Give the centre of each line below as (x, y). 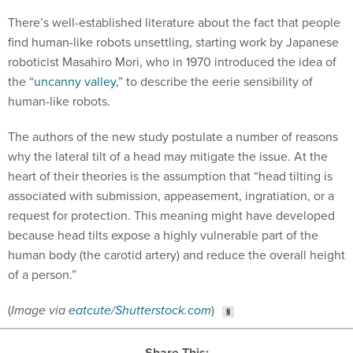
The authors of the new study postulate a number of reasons (173, 137)
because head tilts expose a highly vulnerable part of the (163, 235)
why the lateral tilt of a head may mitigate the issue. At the (168, 156)
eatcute (90, 310)
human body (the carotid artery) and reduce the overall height (176, 255)
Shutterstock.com (163, 310)
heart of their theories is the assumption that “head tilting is (170, 176)
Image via (40, 310)
